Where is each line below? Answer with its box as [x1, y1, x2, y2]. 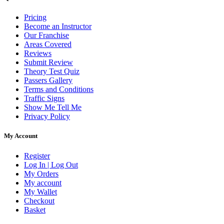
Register [24, 151, 50, 160]
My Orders [24, 169, 58, 178]
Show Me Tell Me [24, 103, 81, 112]
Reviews [24, 49, 51, 58]
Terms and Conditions [24, 85, 93, 94]
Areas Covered [24, 40, 71, 49]
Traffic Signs [24, 94, 64, 103]
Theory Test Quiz [24, 67, 79, 76]
